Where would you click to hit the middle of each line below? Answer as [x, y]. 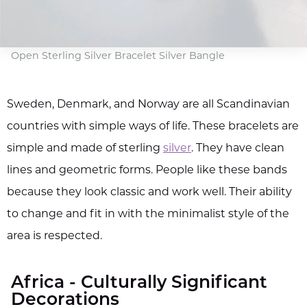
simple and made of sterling [85, 149]
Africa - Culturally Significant [139, 284]
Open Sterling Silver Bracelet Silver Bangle [118, 57]
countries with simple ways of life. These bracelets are [153, 127]
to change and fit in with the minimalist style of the [148, 215]
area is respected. [54, 237]
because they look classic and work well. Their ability [149, 193]
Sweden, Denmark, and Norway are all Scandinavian [148, 105]
